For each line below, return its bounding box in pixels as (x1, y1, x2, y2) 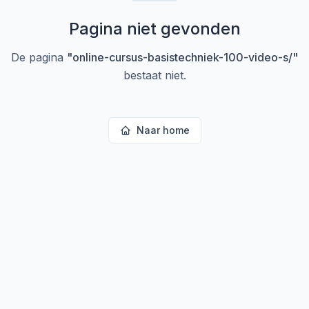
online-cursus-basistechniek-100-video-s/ (72, 50, 292, 64)
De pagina (11, 50, 67, 64)
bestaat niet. (123, 68, 186, 82)
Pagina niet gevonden (68, 19, 241, 39)
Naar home (136, 124, 190, 136)
